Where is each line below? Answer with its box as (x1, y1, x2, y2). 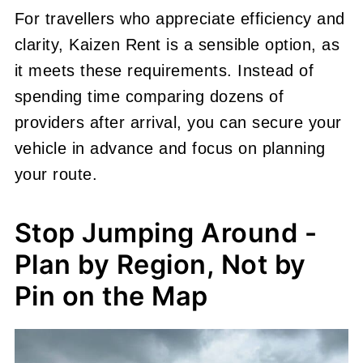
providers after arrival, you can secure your (14, 113, 342, 131)
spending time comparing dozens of (14, 87, 284, 105)
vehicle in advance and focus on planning (14, 139, 326, 157)
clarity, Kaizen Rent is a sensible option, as (14, 35, 340, 53)
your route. (14, 164, 98, 183)
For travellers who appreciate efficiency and (14, 9, 345, 28)
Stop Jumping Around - (14, 216, 318, 249)
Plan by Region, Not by (14, 248, 306, 280)
